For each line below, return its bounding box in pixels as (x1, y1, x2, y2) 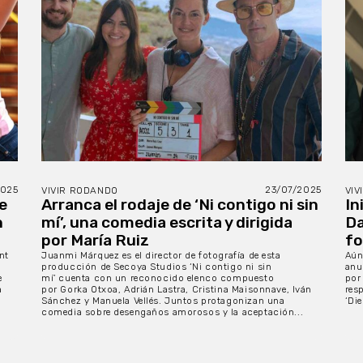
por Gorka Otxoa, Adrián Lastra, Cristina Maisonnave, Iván (41, 283, 313, 295)
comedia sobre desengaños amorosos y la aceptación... (41, 305, 304, 318)
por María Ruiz (41, 230, 150, 250)
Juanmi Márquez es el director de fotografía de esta (41, 249, 281, 261)
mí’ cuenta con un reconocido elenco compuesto (41, 271, 275, 284)
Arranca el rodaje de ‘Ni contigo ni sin (41, 194, 319, 214)
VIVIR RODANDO (41, 184, 118, 196)
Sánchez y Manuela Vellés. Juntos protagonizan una (41, 294, 285, 306)
